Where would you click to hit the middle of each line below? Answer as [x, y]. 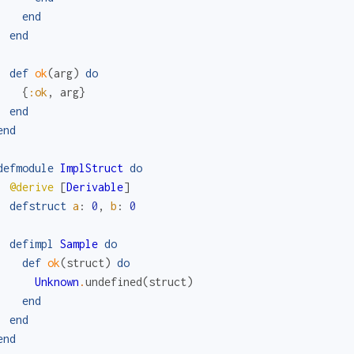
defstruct [38, 205]
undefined [113, 281]
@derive [31, 186]
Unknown [56, 281]
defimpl [31, 243]
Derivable [94, 186]
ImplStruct [91, 168]
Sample [79, 243]
